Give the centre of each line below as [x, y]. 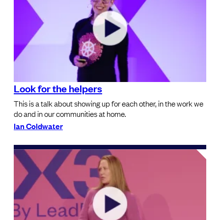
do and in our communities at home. [70, 114]
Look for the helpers [58, 88]
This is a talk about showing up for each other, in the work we [109, 103]
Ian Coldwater [38, 126]
